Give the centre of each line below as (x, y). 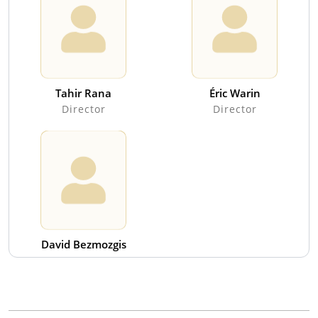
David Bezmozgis (83, 245)
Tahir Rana (83, 93)
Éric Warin (235, 93)
